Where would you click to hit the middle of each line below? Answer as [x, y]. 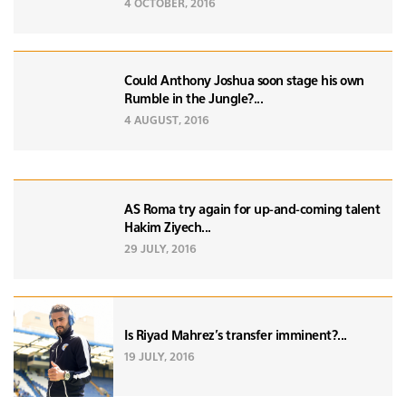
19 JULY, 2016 [159, 358]
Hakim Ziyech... [168, 228]
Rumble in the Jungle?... [193, 99]
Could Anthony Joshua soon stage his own [244, 81]
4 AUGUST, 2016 [167, 121]
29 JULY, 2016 [160, 250]
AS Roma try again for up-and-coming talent [252, 210]
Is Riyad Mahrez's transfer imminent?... [236, 336]
